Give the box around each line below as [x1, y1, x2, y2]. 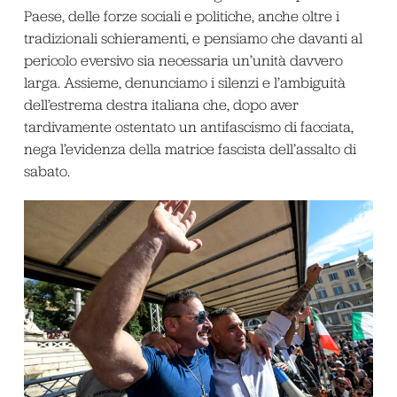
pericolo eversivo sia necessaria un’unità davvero [23, 51, 343, 69]
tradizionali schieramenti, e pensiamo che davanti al [23, 28, 362, 47]
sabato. [23, 161, 70, 180]
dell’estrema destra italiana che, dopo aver [23, 95, 299, 113]
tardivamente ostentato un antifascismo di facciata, [23, 117, 354, 136]
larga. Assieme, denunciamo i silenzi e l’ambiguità [23, 73, 346, 91]
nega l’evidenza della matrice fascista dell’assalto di [23, 139, 356, 158]
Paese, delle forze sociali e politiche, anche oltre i [23, 6, 339, 25]
